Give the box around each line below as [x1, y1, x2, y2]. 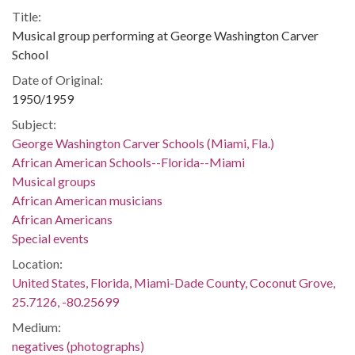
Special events [12, 230, 89, 246]
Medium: [12, 319, 61, 334]
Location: [12, 255, 63, 271]
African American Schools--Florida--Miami [12, 154, 245, 170]
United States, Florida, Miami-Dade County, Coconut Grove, [12, 274, 335, 290]
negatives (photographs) [12, 338, 144, 353]
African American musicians [12, 192, 162, 208]
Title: [12, 8, 41, 24]
